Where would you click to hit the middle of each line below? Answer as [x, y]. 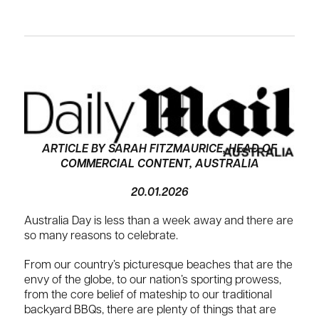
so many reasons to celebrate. [101, 237]
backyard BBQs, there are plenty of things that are [150, 310]
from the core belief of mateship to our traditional [148, 295]
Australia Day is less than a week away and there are [159, 222]
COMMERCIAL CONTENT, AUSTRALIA [159, 164]
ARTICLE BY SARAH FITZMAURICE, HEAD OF [159, 150]
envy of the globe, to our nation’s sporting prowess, [153, 280]
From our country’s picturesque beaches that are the [158, 265]
